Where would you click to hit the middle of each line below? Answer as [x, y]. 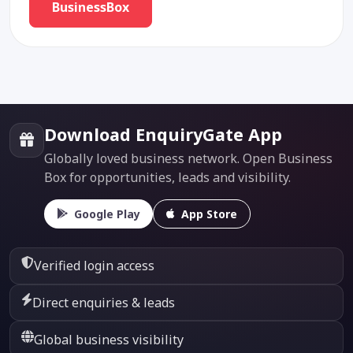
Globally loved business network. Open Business [188, 159]
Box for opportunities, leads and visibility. [167, 178]
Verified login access [95, 266]
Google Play [107, 214]
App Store [209, 214]
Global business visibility [109, 339]
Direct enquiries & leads [104, 302]
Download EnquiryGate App [163, 135]
